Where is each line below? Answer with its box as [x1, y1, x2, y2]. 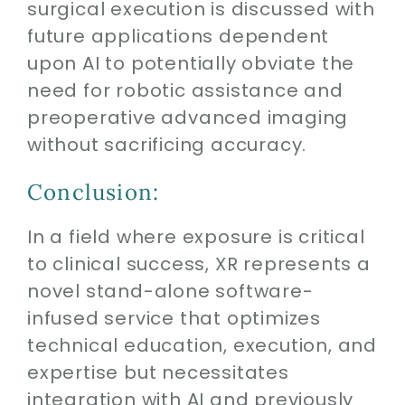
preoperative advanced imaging [26, 105, 349, 130]
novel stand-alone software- [26, 278, 314, 305]
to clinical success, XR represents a [26, 251, 371, 278]
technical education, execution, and [26, 333, 377, 359]
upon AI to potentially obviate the [26, 51, 355, 76]
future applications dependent [26, 24, 330, 49]
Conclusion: [26, 178, 160, 206]
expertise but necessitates [26, 360, 289, 386]
